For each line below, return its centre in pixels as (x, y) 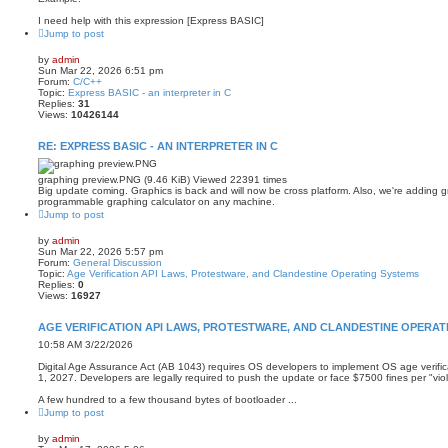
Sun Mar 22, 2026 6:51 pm (100, 70)
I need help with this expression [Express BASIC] (151, 20)
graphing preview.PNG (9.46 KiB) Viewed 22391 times (162, 179)
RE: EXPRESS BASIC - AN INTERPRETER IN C (158, 145)
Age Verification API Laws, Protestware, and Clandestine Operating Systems (243, 273)
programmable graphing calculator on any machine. (156, 201)
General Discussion (117, 262)
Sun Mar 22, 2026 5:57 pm (100, 251)
